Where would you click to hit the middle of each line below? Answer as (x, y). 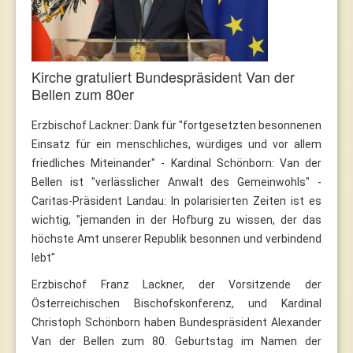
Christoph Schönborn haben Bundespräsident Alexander (176, 322)
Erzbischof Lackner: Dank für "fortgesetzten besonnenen (176, 125)
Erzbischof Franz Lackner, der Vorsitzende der (176, 284)
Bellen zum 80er (83, 93)
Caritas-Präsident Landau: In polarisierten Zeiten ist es (176, 201)
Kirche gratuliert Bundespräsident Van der (163, 76)
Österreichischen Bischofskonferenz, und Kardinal (176, 303)
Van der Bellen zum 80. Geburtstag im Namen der (176, 341)
